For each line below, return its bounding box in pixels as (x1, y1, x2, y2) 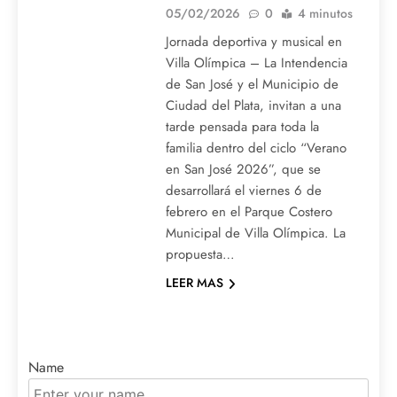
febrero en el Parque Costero (165, 202, 332, 222)
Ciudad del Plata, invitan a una (165, 96, 341, 116)
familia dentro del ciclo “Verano (165, 138, 346, 159)
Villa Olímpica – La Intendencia (165, 53, 347, 74)
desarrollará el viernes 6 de (165, 181, 322, 201)
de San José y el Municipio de (165, 74, 339, 95)
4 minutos (297, 4, 353, 23)
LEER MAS (165, 274, 223, 292)
